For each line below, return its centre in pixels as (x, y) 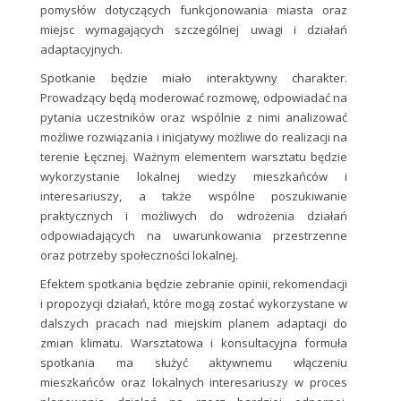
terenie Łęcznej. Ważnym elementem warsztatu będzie (194, 156)
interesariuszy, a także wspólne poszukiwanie (194, 196)
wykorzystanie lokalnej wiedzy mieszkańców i (194, 176)
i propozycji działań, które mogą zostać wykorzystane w (194, 303)
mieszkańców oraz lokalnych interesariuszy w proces (194, 382)
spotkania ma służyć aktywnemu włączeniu (194, 362)
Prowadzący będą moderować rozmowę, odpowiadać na (194, 97)
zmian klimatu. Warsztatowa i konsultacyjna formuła (194, 342)
